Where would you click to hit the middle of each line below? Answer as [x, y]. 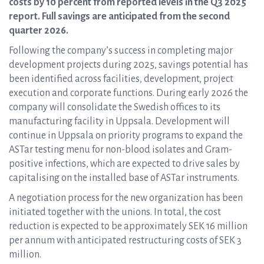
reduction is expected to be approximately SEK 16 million [128, 226]
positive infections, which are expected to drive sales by [124, 164]
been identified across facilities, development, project [121, 79]
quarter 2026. [39, 31]
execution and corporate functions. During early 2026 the [128, 93]
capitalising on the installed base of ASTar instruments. [124, 178]
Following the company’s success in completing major [121, 51]
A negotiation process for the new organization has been [126, 198]
